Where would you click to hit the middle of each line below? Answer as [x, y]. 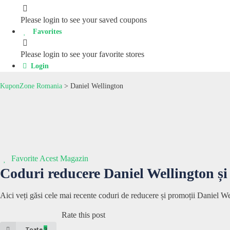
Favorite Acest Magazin [50, 158]
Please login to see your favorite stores [82, 54]
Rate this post [83, 215]
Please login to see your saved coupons [84, 20]
